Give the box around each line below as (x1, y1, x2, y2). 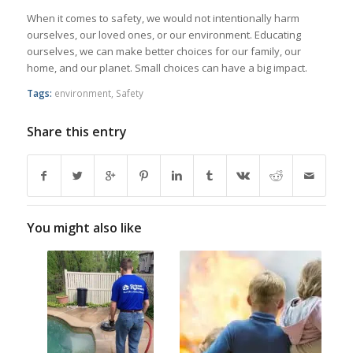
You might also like (26, 219, 142, 237)
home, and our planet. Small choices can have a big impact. (26, 61, 307, 76)
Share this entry (26, 123, 127, 141)
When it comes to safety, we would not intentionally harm (26, 11, 299, 26)
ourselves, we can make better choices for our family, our (26, 44, 301, 59)
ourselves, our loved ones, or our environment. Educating (26, 28, 301, 43)
